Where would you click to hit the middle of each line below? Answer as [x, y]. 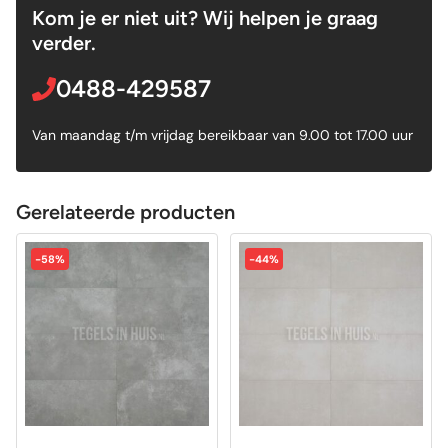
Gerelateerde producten [125, 211]
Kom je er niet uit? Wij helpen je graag [205, 17]
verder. [64, 42]
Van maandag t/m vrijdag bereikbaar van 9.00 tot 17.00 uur [222, 134]
